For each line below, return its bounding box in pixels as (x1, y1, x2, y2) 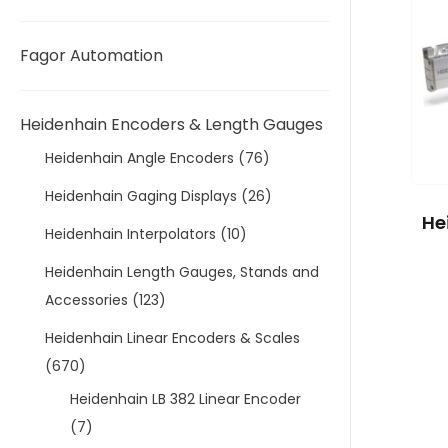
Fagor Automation (20, 44, 163, 67)
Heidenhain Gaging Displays (45, 186, 237, 206)
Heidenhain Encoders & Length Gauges (20, 113, 323, 136)
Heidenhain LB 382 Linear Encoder (70, 389, 301, 409)
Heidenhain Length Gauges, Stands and (45, 262, 319, 282)
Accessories (45, 290, 128, 310)
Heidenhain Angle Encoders (45, 148, 234, 168)
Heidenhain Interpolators (45, 224, 216, 244)
